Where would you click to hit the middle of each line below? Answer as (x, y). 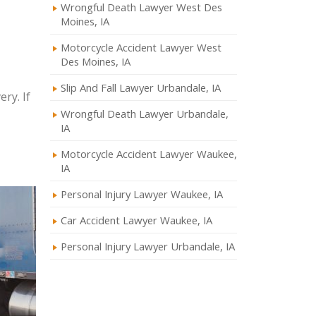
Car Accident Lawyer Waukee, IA (136, 220)
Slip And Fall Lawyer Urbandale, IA (141, 87)
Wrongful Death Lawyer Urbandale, (145, 114)
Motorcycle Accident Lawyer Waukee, (149, 154)
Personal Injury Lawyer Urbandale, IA (148, 246)
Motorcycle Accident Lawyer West (141, 47)
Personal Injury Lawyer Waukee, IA (142, 194)
